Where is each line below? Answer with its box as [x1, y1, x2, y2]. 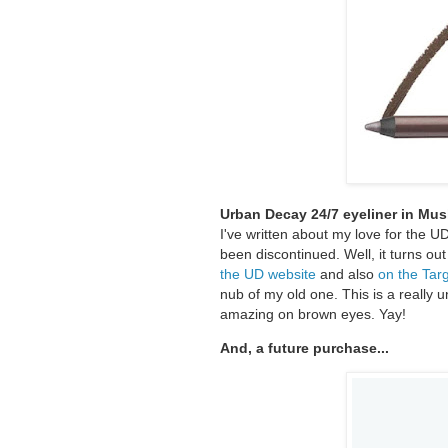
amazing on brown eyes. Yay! [220, 305, 410, 322]
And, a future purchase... [220, 339, 389, 356]
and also [316, 265, 378, 282]
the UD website [220, 265, 316, 282]
